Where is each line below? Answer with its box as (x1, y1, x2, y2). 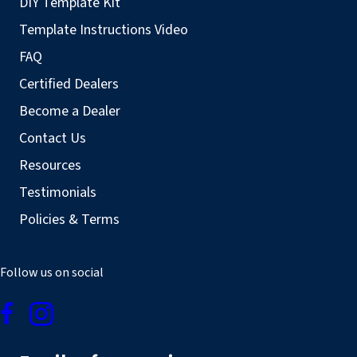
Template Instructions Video (19, 20, 188, 41)
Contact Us (19, 128, 86, 149)
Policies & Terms (19, 210, 120, 230)
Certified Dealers (19, 74, 119, 95)
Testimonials (19, 182, 96, 203)
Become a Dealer (19, 101, 120, 122)
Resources (19, 155, 81, 176)
